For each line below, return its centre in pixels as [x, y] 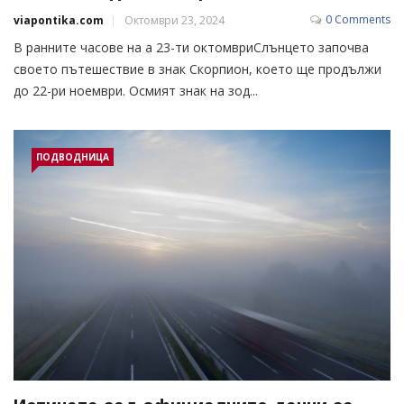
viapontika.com [59, 21]
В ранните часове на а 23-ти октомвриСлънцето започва [191, 48]
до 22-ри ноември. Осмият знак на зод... [136, 91]
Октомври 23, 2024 [174, 21]
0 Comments [358, 20]
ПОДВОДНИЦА [73, 157]
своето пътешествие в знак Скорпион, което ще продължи [197, 69]
